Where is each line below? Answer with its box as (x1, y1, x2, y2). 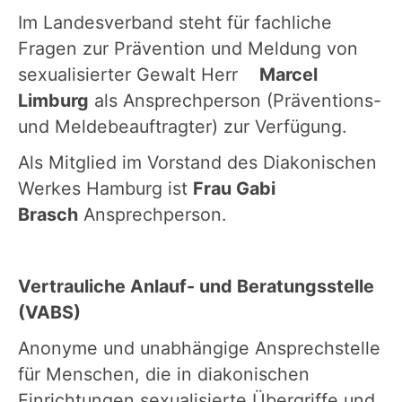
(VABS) (18, 301, 85, 323)
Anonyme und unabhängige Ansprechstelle (18, 336, 380, 359)
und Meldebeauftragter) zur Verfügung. (18, 115, 346, 137)
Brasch (18, 203, 78, 225)
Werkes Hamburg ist (18, 177, 193, 199)
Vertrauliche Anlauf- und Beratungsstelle (18, 275, 374, 297)
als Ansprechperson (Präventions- (89, 89, 381, 111)
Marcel (259, 63, 318, 85)
